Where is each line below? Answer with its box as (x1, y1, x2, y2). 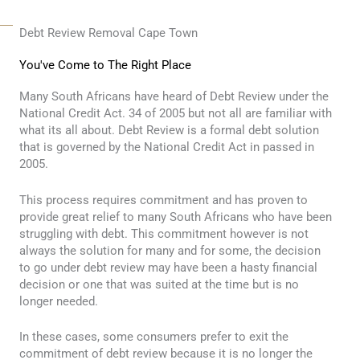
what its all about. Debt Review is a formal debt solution (19, 123, 319, 138)
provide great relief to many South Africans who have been (19, 209, 332, 224)
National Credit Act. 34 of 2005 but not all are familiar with (19, 106, 332, 121)
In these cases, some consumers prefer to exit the (19, 329, 288, 344)
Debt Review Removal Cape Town (19, 26, 198, 41)
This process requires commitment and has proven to (19, 192, 308, 207)
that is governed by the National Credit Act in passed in (19, 140, 314, 155)
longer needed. (19, 293, 98, 309)
